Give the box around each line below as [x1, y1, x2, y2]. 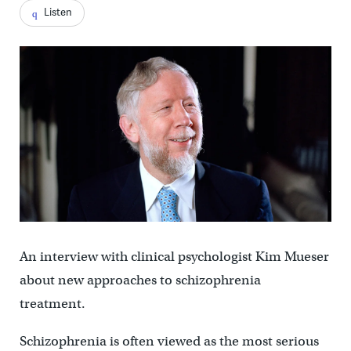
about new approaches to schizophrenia [19, 271, 261, 288]
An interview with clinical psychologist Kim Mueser [19, 248, 329, 265]
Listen [43, 5, 72, 20]
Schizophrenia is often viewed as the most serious [19, 332, 319, 349]
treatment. [19, 295, 89, 312]
